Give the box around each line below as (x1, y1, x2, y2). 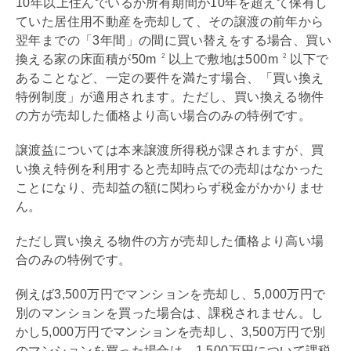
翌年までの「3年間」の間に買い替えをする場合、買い (16, 33, 331, 47)
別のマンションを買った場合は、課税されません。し (16, 306, 324, 320)
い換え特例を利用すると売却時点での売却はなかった (16, 161, 324, 175)
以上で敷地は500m (168, 52, 282, 66)
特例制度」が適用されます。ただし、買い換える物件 (16, 89, 324, 103)
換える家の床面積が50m (16, 52, 161, 66)
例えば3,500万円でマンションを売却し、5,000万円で (16, 287, 326, 301)
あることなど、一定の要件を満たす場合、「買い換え (16, 71, 324, 85)
